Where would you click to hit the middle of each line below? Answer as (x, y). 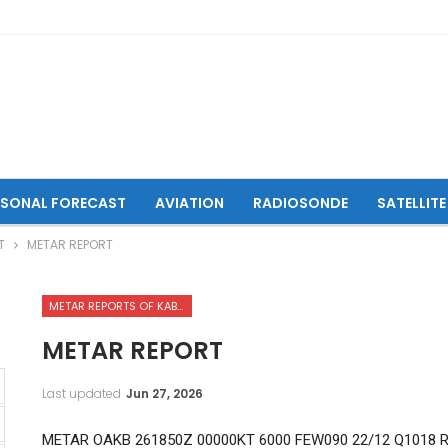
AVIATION (189, 203)
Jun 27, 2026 (164, 393)
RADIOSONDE (300, 203)
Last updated (82, 393)
